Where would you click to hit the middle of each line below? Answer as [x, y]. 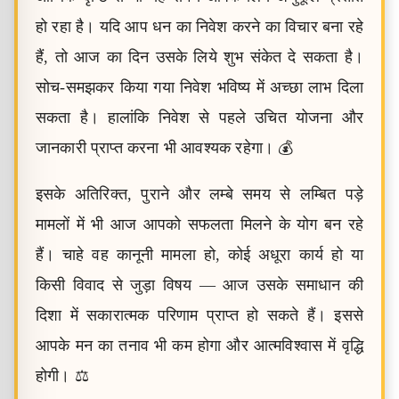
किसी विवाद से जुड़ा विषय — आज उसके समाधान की [199, 285]
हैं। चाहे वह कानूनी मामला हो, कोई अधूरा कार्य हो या [199, 255]
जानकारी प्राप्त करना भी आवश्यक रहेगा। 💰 [165, 148]
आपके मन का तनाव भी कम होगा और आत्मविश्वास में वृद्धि [199, 346]
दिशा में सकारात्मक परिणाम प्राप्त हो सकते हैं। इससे [199, 315]
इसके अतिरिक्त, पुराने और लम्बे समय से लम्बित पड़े [199, 194]
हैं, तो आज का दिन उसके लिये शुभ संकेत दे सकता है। [199, 57]
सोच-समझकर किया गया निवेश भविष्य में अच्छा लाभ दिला [199, 87]
